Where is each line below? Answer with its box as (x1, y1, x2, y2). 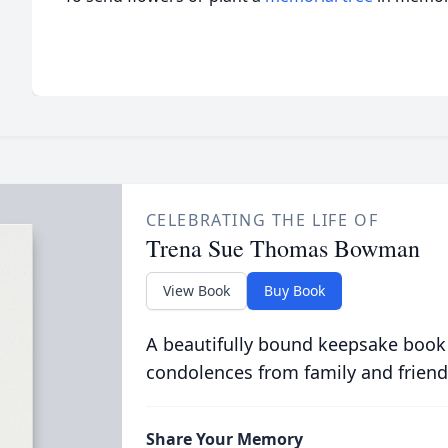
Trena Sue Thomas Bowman (145, 232, 420, 264)
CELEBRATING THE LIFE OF (145, 209, 379, 231)
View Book (162, 281, 230, 300)
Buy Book (263, 281, 325, 300)
